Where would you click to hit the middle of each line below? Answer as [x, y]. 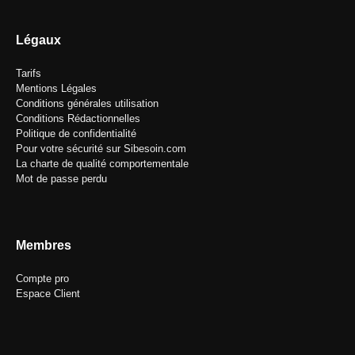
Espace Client [48, 293]
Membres [44, 245]
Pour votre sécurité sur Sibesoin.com [101, 148]
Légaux [38, 40]
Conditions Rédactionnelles [78, 118]
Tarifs [29, 73]
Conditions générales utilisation [87, 103]
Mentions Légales [56, 88]
